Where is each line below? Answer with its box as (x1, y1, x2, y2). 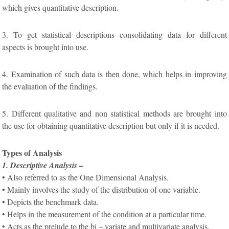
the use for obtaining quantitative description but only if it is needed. (2, 120, 220, 131)
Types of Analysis (2, 147, 62, 159)
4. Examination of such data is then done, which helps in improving (2, 68, 227, 80)
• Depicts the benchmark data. (2, 196, 99, 208)
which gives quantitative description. (2, 2, 119, 13)
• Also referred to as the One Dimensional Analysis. (2, 172, 169, 183)
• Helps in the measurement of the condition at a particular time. (2, 209, 207, 220)
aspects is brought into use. (2, 41, 89, 53)
